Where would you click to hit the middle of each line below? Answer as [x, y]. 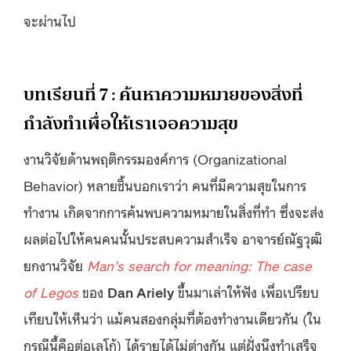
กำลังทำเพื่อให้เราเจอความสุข [131, 123]
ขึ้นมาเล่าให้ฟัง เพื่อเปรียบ [246, 291]
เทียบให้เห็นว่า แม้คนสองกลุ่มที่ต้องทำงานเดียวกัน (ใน [172, 318]
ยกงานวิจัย [55, 264]
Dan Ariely [141, 291]
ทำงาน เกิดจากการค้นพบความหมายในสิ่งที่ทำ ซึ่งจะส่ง [174, 211]
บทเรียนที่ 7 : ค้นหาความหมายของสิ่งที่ [163, 94]
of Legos [51, 291]
